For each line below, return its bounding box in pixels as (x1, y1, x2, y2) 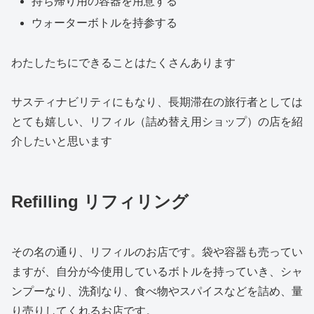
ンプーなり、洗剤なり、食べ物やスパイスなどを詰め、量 (11, 285, 303, 298)
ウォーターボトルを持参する (32, 16, 178, 29)
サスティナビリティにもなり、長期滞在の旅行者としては (11, 96, 303, 109)
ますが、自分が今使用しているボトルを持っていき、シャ (11, 266, 303, 278)
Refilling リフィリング (11, 192, 189, 212)
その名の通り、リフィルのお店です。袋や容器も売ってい (11, 246, 303, 259)
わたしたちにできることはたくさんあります (11, 56, 235, 69)
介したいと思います (11, 135, 112, 148)
